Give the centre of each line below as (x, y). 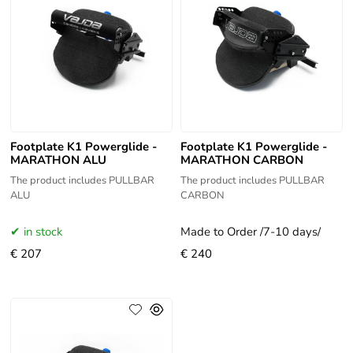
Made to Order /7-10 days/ (250, 232)
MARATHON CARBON (242, 160)
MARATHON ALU (59, 160)
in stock (43, 232)
